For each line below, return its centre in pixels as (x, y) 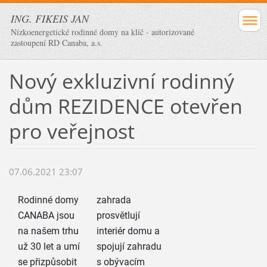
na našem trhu (48, 231)
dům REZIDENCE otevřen (125, 106)
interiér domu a (128, 231)
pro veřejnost (72, 131)
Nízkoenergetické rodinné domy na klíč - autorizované (103, 32)
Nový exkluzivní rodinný (121, 81)
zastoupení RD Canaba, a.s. (57, 43)
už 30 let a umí (49, 247)
